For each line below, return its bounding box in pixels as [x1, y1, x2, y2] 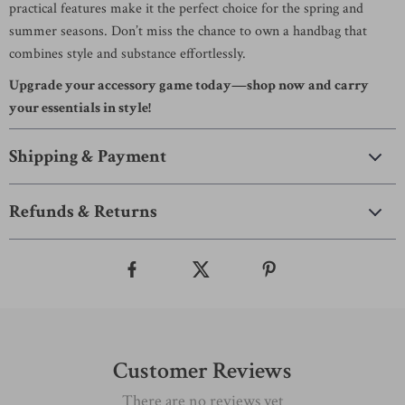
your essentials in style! [9, 99, 151, 118]
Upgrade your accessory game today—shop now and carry [9, 76, 369, 95]
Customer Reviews [113, 355, 292, 386]
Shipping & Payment [9, 145, 166, 168]
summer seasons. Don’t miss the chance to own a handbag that [9, 22, 367, 41]
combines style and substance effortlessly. [9, 44, 246, 63]
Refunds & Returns [9, 200, 157, 223]
